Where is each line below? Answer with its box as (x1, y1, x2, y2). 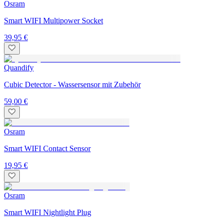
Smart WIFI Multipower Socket (4, 16, 103, 25)
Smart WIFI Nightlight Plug (4, 208, 91, 217)
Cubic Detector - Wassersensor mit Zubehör (4, 80, 141, 89)
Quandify (4, 63, 34, 72)
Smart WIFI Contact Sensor (4, 144, 91, 153)
